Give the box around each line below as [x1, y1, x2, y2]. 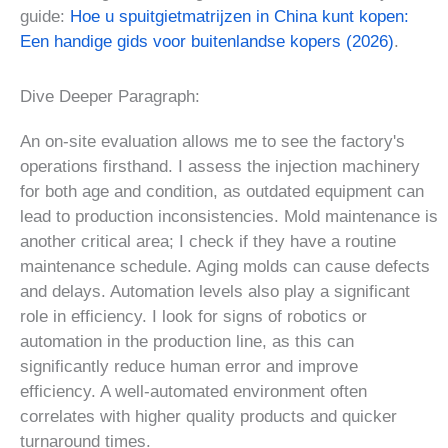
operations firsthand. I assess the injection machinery [20, 156, 420, 176]
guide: [20, 6, 70, 26]
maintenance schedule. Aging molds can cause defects [20, 256, 430, 276]
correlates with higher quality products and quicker [20, 406, 397, 426]
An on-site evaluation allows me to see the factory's [20, 131, 405, 151]
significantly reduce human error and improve [20, 356, 358, 376]
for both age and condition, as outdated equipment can [20, 181, 424, 201]
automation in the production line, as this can [20, 331, 354, 351]
